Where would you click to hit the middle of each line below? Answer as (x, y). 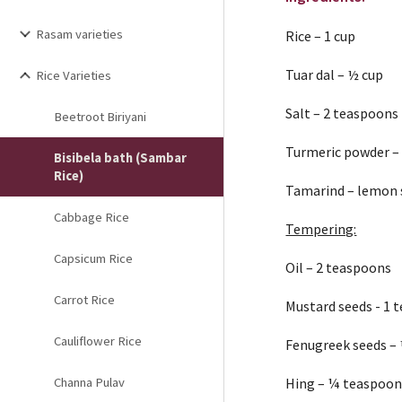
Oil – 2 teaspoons (339, 267)
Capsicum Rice (93, 258)
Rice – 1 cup (321, 36)
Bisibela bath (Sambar (120, 158)
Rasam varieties (79, 34)
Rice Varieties (74, 75)
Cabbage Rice (92, 217)
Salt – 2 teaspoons (342, 113)
